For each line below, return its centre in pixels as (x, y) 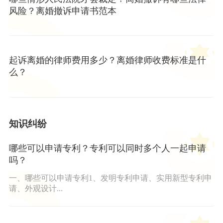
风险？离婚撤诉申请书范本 (62, 11)
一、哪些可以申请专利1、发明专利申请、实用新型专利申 (110, 178)
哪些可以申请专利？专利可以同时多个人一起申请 (107, 149)
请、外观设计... (36, 189)
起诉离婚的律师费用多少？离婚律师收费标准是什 (107, 60)
